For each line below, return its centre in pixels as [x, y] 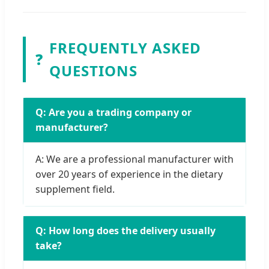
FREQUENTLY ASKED [125, 48]
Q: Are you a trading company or [113, 113]
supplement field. [75, 189]
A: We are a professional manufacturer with [134, 159]
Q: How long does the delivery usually [125, 231]
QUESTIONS [93, 71]
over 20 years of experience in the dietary [129, 174]
